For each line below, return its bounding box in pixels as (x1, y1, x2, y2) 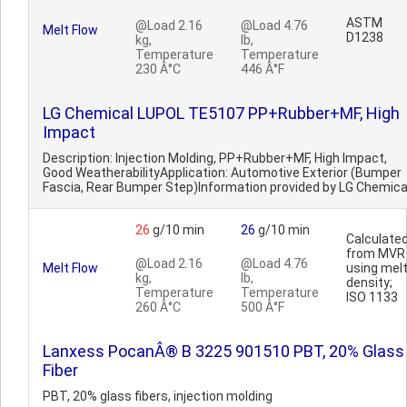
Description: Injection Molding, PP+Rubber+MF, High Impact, (43, 151, 387, 165)
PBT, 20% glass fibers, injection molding (43, 389, 273, 403)
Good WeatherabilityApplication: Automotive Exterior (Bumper (43, 165, 402, 180)
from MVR (346, 246, 405, 261)
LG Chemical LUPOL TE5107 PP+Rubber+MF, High (43, 104, 400, 123)
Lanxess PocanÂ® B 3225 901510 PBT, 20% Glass (43, 342, 404, 361)
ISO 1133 (346, 290, 398, 304)
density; (346, 275, 392, 290)
